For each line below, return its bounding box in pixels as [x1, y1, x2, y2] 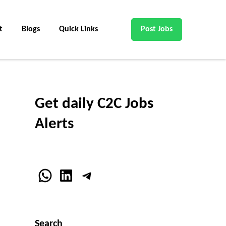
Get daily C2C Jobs [34, 96, 153, 112]
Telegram [79, 166, 139, 183]
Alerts [34, 117, 74, 133]
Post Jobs [141, 25, 173, 33]
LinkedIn [58, 166, 113, 183]
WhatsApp [36, 166, 106, 183]
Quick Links [59, 25, 98, 33]
